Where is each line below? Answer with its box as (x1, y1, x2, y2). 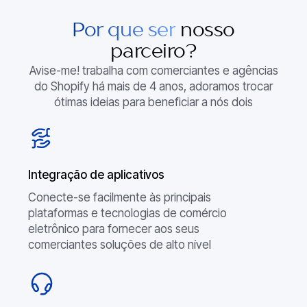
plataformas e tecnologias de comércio (27, 206, 227, 220)
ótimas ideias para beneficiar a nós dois (54, 95, 253, 109)
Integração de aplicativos (27, 168, 164, 182)
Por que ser (72, 21, 176, 41)
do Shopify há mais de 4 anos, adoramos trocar (34, 79, 273, 93)
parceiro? (110, 42, 197, 62)
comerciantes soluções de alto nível (27, 237, 211, 251)
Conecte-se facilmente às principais (27, 190, 211, 204)
